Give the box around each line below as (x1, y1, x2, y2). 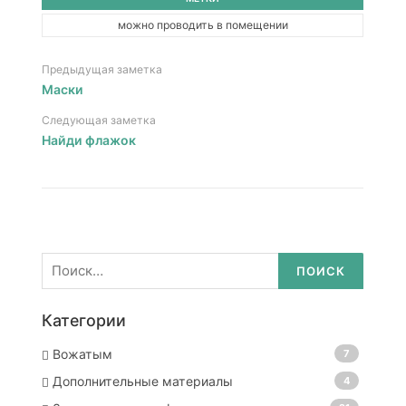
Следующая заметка (41, 113, 156, 128)
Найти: (40, 249, 82, 266)
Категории (41, 311, 126, 330)
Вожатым (52, 346, 112, 362)
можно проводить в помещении (117, 17, 288, 32)
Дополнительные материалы (52, 373, 233, 390)
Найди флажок (41, 132, 136, 149)
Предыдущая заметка (41, 63, 162, 77)
